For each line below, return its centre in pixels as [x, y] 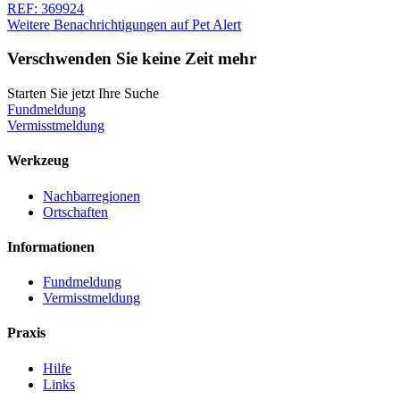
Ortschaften [75, 212]
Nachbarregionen [92, 196]
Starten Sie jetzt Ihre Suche [83, 94]
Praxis [26, 333]
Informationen [51, 246]
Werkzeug [38, 161]
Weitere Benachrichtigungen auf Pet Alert [124, 24]
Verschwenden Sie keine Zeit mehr [132, 59]
